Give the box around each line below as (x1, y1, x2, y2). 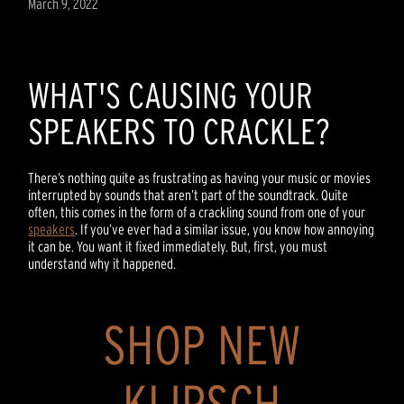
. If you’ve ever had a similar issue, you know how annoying (75, 221, 375, 238)
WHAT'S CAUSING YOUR (28, 75, 314, 116)
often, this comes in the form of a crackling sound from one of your (28, 204, 366, 221)
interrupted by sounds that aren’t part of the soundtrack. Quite (28, 187, 349, 204)
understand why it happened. (28, 255, 177, 272)
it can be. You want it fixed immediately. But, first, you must (28, 238, 328, 255)
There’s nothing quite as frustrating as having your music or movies (28, 170, 372, 187)
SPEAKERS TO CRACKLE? (28, 111, 331, 152)
